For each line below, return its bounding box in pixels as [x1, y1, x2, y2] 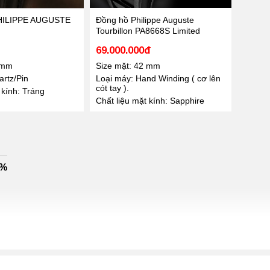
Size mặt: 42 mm [95, 60, 160, 71]
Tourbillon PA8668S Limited [95, 25, 200, 36]
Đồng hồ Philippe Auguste [95, 14, 194, 25]
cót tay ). [95, 83, 129, 93]
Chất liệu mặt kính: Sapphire [95, 95, 204, 105]
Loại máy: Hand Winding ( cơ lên [95, 73, 221, 83]
